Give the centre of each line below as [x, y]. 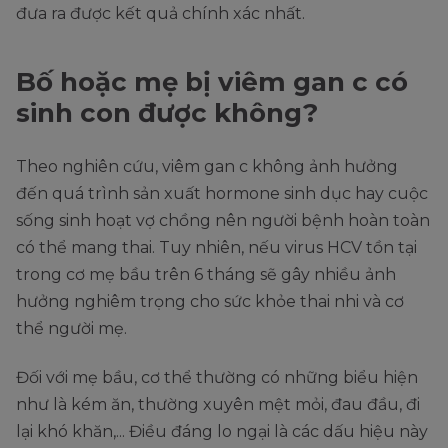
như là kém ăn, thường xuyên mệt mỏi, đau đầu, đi [218, 405]
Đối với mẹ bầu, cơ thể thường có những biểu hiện [217, 378]
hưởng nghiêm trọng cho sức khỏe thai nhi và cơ [210, 302]
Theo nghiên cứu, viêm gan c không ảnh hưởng [207, 167]
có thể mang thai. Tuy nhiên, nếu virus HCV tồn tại [216, 248]
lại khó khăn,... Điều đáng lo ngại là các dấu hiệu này [222, 432]
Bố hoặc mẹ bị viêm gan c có [212, 82]
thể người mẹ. [71, 329]
